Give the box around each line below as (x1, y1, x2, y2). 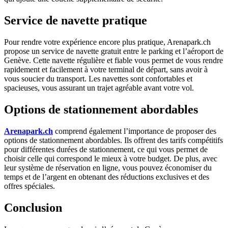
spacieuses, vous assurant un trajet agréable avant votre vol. (4, 83, 194, 93)
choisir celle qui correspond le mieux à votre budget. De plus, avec (4, 154, 217, 163)
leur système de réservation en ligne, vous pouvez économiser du (4, 163, 212, 173)
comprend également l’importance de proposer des (53, 127, 216, 136)
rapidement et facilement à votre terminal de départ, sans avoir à (4, 65, 208, 74)
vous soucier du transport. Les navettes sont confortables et (4, 74, 192, 83)
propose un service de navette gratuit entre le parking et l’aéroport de (4, 47, 223, 56)
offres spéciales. (4, 182, 55, 191)
